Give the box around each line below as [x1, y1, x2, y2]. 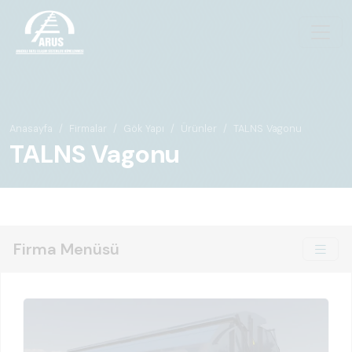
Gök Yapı [123, 122, 164, 135]
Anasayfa [9, 122, 53, 135]
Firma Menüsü [13, 239, 119, 259]
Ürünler [181, 122, 217, 135]
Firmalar [69, 122, 107, 135]
